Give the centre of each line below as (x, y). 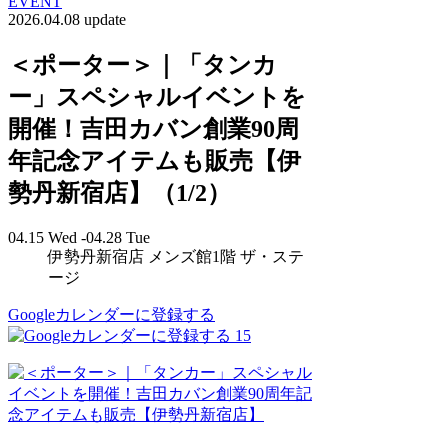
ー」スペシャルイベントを (157, 96)
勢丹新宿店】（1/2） (119, 192)
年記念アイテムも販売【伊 (154, 160)
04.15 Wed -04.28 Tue (79, 237)
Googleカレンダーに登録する (111, 314)
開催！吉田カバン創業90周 (153, 128)
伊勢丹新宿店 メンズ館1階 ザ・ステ (176, 256)
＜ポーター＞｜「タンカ (142, 64)
